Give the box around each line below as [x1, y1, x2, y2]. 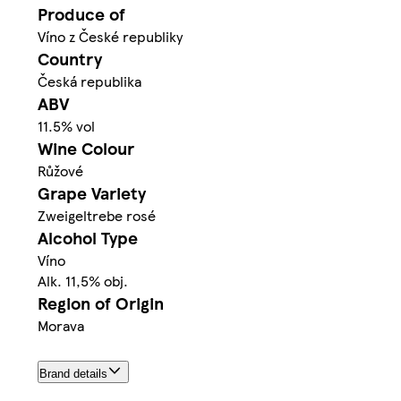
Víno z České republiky [38, 26, 183, 47]
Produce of [38, 2, 125, 27]
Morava [38, 315, 84, 337]
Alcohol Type [38, 226, 138, 251]
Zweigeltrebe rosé [38, 205, 156, 226]
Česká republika [38, 71, 141, 92]
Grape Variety [38, 181, 146, 206]
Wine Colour [38, 136, 134, 161]
